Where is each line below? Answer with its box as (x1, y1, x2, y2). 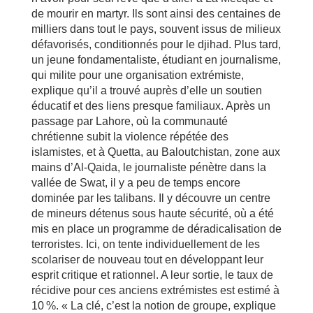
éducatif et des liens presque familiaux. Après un (31, 100, 270, 112)
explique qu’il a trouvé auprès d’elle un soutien (31, 85, 262, 96)
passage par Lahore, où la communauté (31, 115, 228, 127)
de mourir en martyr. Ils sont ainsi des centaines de (31, 8, 281, 20)
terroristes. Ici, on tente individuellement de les (31, 238, 260, 250)
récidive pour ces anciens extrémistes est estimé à (31, 284, 279, 296)
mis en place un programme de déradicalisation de (31, 223, 282, 235)
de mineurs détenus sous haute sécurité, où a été (31, 208, 274, 219)
